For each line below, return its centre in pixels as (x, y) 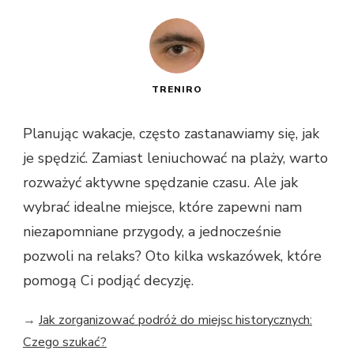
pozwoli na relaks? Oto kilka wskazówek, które (172, 256)
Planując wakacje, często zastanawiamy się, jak (171, 133)
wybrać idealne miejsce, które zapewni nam (162, 207)
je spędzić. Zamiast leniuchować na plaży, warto (175, 158)
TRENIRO (177, 89)
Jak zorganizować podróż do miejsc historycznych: (175, 320)
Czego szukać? (65, 342)
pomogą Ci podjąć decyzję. (108, 280)
